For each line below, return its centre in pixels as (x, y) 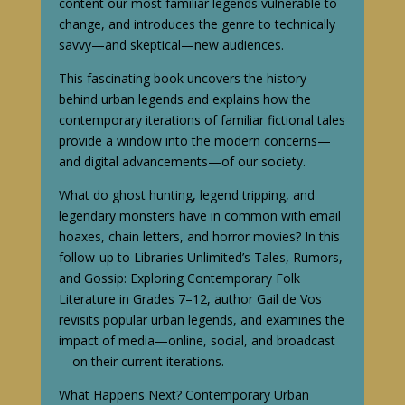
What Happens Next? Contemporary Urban (184, 394)
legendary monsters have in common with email (199, 215)
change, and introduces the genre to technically (197, 24)
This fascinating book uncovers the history (182, 78)
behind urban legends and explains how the (184, 99)
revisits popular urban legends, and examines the (201, 319)
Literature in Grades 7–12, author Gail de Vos (190, 298)
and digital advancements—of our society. (182, 161)
